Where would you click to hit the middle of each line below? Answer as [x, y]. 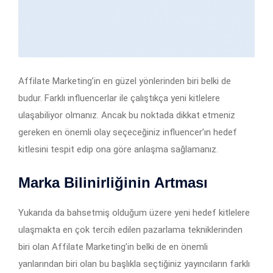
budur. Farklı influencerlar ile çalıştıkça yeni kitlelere [119, 98]
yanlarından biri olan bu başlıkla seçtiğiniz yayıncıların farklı [134, 264]
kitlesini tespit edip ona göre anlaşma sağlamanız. [118, 149]
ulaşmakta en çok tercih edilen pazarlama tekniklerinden [130, 229]
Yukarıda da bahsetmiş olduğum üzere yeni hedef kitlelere [134, 212]
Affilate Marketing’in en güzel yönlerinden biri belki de [125, 81]
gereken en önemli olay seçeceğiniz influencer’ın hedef [128, 132]
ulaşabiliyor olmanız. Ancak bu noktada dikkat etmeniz [127, 115]
